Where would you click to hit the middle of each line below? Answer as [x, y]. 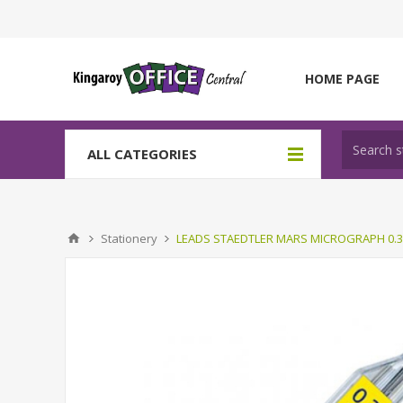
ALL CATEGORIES [142, 154]
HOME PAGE [342, 79]
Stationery [129, 238]
